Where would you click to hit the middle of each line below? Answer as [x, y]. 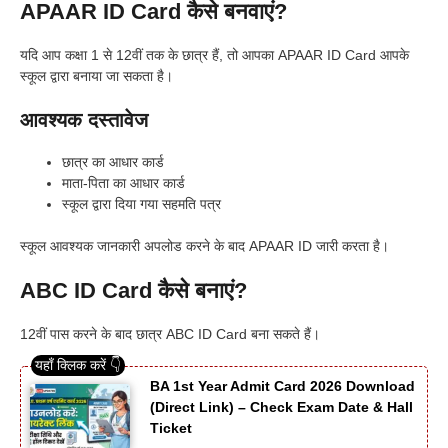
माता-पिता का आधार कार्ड [123, 182]
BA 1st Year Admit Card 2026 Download [282, 385]
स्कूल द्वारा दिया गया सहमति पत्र [141, 203]
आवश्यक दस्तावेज [84, 119]
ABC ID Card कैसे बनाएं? [133, 290]
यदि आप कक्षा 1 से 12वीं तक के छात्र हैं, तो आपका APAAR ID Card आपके [214, 54]
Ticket [171, 427]
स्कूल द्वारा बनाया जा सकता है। [96, 75]
